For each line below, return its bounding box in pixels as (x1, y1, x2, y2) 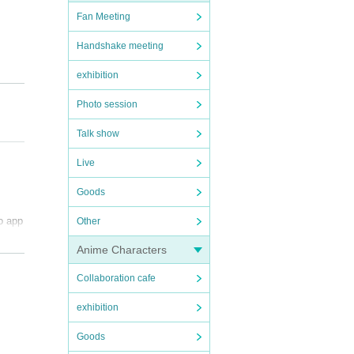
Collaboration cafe (77, 273, 156, 284)
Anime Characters (77, 243, 167, 256)
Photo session (77, 99, 137, 110)
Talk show (77, 128, 119, 139)
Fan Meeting (77, 11, 130, 22)
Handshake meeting (77, 40, 164, 51)
